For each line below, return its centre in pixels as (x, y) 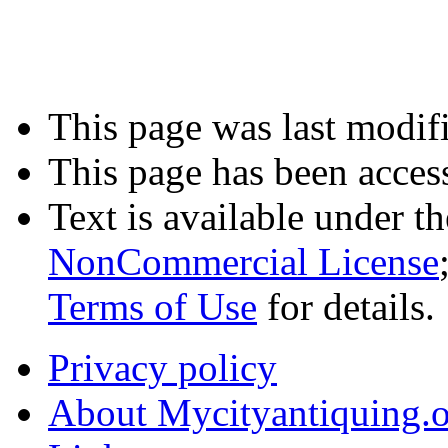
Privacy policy (162, 367)
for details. (346, 306)
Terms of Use (152, 306)
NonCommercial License (243, 261)
